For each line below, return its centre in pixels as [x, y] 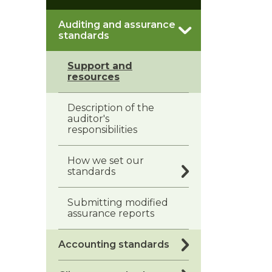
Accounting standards [114, 244]
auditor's [88, 119]
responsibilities [102, 130]
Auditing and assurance [117, 25]
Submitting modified [118, 202]
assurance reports [111, 213]
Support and [100, 66]
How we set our [106, 161]
